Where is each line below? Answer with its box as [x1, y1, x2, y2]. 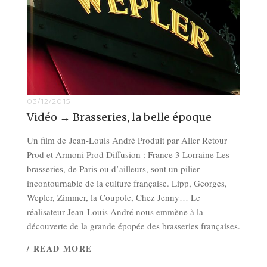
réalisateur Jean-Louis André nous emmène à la [27, 205, 203, 218]
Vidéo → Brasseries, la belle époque [27, 110, 212, 124]
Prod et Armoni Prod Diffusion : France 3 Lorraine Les [27, 148, 229, 160]
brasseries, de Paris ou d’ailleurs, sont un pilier [27, 162, 200, 175]
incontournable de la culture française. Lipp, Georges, [27, 176, 227, 189]
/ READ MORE [27, 242, 92, 255]
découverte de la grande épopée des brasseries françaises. [27, 219, 240, 232]
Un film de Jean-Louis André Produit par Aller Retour [27, 133, 227, 146]
